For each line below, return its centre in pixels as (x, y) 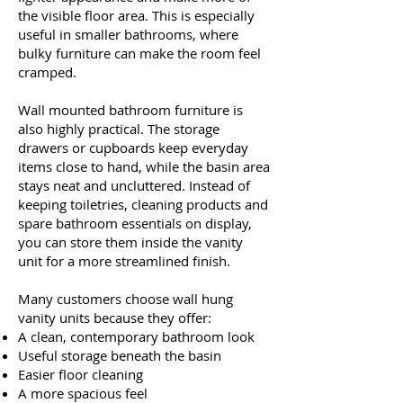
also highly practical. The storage (119, 128)
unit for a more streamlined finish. (126, 260)
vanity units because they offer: (116, 317)
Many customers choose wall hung (125, 298)
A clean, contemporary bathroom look (140, 336)
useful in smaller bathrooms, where (128, 34)
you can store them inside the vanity (130, 242)
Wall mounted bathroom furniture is (130, 109)
